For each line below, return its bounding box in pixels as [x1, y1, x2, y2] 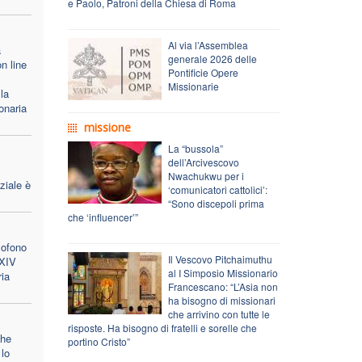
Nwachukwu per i [167, 168, 244, 183]
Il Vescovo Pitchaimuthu [167, 251, 272, 266]
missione [83, 119, 131, 135]
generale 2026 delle [167, 51, 257, 65]
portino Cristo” [67, 334, 130, 348]
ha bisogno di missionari [167, 293, 276, 307]
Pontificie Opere [167, 65, 238, 79]
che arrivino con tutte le [167, 306, 270, 321]
